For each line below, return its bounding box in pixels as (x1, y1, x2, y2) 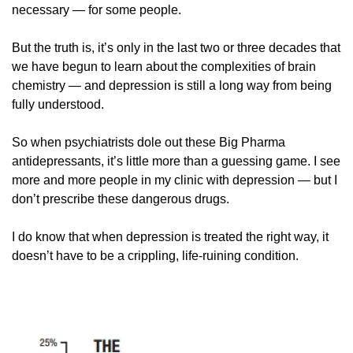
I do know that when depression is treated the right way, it (12, 230, 329, 243)
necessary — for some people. (12, 3, 184, 17)
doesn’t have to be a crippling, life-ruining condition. (12, 249, 302, 262)
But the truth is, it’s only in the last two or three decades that (12, 41, 340, 54)
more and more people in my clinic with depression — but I (12, 173, 337, 187)
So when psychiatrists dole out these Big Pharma (12, 136, 285, 149)
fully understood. (12, 98, 107, 111)
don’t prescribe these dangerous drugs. (12, 192, 232, 206)
